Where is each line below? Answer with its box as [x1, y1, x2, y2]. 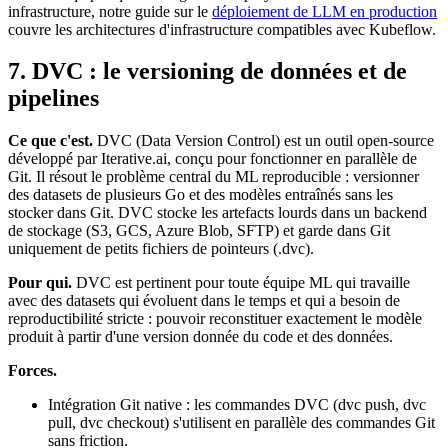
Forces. [8, 362, 57, 380]
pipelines [8, 85, 99, 112]
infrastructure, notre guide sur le [8, 2, 212, 20]
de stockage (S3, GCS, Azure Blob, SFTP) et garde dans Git [8, 222, 390, 240]
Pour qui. [8, 274, 72, 292]
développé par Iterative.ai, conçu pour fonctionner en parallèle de [8, 150, 417, 168]
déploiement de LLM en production [212, 2, 437, 20]
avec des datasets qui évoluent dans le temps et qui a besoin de [8, 292, 400, 310]
